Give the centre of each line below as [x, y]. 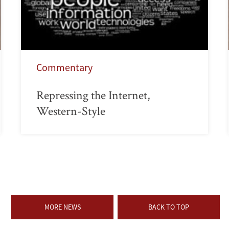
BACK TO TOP [169, 207]
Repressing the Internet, [93, 95]
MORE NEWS [62, 207]
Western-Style [71, 110]
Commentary [64, 67]
